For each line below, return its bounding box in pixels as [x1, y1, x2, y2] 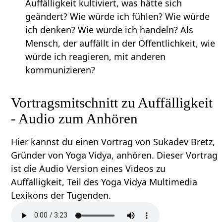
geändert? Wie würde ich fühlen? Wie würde [25, 10, 210, 22]
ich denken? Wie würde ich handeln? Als [25, 23, 193, 36]
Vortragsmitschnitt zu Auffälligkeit [11, 94, 213, 111]
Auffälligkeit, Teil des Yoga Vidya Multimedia [11, 175, 198, 188]
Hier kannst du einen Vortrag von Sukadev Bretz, [11, 135, 216, 148]
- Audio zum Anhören [11, 110, 138, 126]
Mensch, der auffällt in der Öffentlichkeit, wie [25, 37, 215, 49]
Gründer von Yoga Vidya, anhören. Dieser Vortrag [11, 149, 218, 161]
